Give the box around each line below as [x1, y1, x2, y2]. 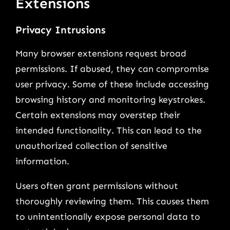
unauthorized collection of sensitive [15, 140, 167, 152]
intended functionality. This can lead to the [15, 125, 202, 137]
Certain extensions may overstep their [15, 109, 180, 121]
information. [15, 156, 69, 167]
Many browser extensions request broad [15, 48, 186, 60]
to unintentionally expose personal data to [15, 211, 200, 223]
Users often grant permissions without [15, 180, 178, 192]
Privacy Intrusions [15, 23, 106, 36]
